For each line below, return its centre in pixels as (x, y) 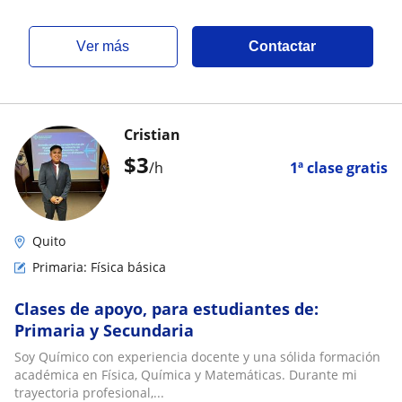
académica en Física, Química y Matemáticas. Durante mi (186, 375)
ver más (108, 46)
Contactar (283, 46)
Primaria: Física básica (99, 267)
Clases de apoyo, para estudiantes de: (166, 309)
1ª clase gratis (339, 168)
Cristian (152, 135)
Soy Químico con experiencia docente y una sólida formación (197, 357)
